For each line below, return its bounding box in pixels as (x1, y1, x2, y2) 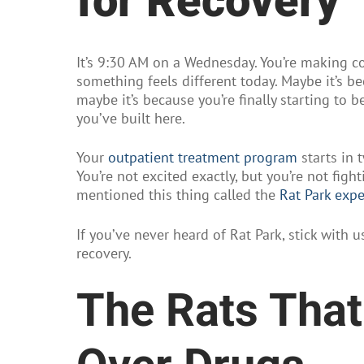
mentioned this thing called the (76, 185, 279, 205)
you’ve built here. (76, 108, 185, 128)
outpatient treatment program (108, 148, 297, 167)
